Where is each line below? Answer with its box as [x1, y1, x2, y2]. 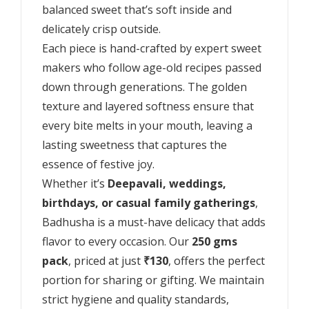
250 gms [192, 234, 237, 250]
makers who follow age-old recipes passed [42, 60, 261, 76]
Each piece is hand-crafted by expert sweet [42, 41, 261, 57]
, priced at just [68, 253, 143, 269]
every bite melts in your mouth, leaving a [42, 118, 252, 134]
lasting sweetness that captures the [42, 137, 227, 153]
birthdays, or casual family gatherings [42, 195, 255, 211]
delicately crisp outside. [42, 21, 161, 37]
